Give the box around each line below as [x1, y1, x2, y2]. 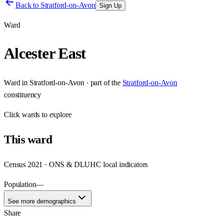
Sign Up [99, 2, 122, 9]
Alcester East [4, 45, 86, 62]
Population [4, 180, 36, 188]
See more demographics [8, 197, 76, 205]
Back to [15, 1, 41, 9]
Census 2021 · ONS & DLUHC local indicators [4, 160, 148, 169]
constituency [4, 90, 42, 99]
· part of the [84, 78, 121, 87]
